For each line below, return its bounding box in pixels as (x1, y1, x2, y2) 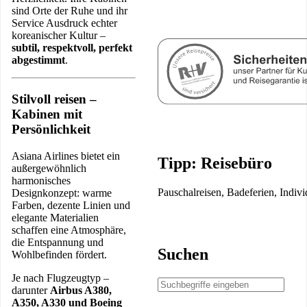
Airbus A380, (50, 284, 112, 296)
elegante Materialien (12, 211, 99, 223)
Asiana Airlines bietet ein (12, 149, 120, 162)
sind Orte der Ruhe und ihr (12, 5, 127, 17)
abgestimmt (12, 54, 65, 66)
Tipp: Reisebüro (158, 153, 272, 172)
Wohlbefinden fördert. (12, 248, 107, 260)
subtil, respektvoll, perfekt (12, 42, 132, 54)
